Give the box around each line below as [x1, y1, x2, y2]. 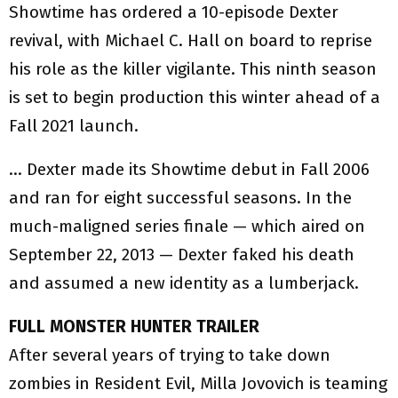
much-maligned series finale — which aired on [9, 216, 365, 237]
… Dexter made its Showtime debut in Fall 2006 [9, 159, 370, 180]
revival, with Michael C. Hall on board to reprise [9, 30, 372, 52]
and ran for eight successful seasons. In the [9, 187, 352, 209]
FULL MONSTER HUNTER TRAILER [9, 316, 259, 338]
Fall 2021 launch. [9, 115, 139, 137]
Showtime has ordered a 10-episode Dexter [9, 2, 338, 23]
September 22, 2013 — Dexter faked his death [9, 244, 354, 266]
